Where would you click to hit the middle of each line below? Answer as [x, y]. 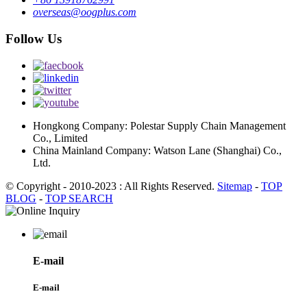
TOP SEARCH [79, 198]
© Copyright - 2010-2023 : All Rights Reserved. [111, 186]
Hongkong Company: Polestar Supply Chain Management [159, 125]
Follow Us [34, 39]
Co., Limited [60, 138]
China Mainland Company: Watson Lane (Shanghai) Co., [157, 150]
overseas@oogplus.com [85, 12]
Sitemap [235, 186]
